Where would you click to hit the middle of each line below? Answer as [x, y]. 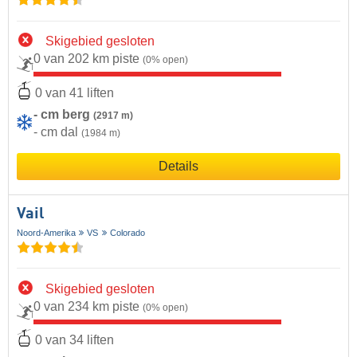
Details [178, 166]
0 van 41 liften [75, 92]
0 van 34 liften [75, 340]
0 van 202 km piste [88, 59]
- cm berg [63, 114]
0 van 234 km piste [88, 307]
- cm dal [57, 131]
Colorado [127, 232]
